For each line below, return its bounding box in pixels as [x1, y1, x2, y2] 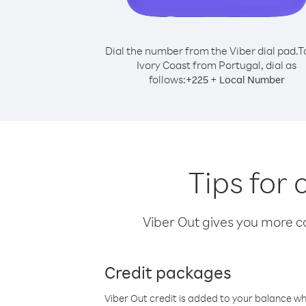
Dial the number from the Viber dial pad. [105, 44, 298, 57]
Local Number [219, 73, 285, 86]
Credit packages [105, 261, 232, 283]
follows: [148, 72, 186, 86]
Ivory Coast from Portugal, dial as [137, 58, 296, 72]
